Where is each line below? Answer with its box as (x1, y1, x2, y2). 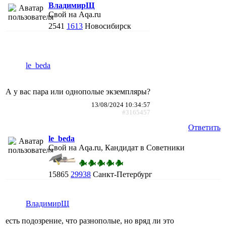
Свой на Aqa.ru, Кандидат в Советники (48, 143, 185, 152)
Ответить (188, 123, 220, 132)
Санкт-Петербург (93, 169, 152, 179)
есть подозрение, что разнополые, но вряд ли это (6, 216, 174, 225)
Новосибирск (85, 21, 131, 30)
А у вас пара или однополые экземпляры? (6, 87, 150, 96)
